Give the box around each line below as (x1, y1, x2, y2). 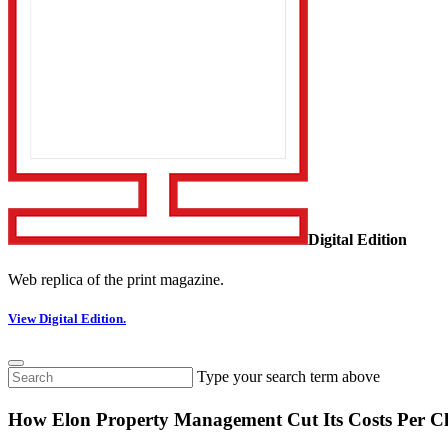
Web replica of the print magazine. (8, 270, 224, 288)
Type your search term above (197, 368, 380, 386)
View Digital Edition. (8, 310, 126, 326)
